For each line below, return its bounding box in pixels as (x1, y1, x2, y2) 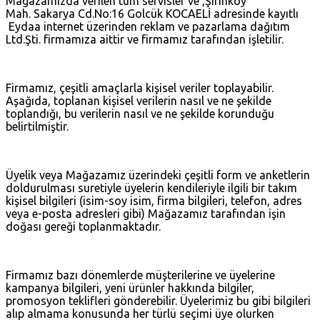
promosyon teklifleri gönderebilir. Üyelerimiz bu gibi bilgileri (6, 294, 311, 307)
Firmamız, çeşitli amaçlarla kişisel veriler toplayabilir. (6, 81, 274, 94)
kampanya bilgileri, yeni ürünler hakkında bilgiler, (6, 281, 254, 294)
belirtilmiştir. (6, 119, 71, 133)
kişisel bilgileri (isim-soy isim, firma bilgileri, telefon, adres (6, 194, 302, 207)
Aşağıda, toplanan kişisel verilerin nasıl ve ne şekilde (6, 94, 271, 107)
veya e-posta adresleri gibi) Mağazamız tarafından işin (6, 206, 286, 220)
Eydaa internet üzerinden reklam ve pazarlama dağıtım (6, 19, 290, 33)
